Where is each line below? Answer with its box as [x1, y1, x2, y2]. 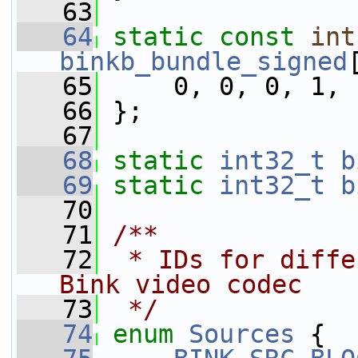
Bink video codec [59, 270, 302, 299]
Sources [189, 320, 295, 348]
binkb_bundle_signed [59, 47, 348, 76]
